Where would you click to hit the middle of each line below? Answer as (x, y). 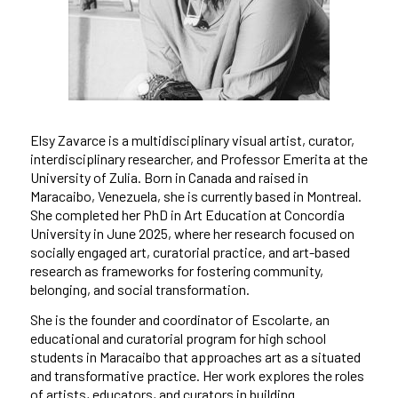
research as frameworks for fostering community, (176, 270)
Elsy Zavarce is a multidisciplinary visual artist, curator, (192, 139)
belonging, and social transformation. (139, 289)
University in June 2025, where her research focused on (192, 233)
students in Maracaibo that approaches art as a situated (195, 357)
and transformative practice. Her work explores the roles (197, 376)
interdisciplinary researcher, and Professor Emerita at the (199, 158)
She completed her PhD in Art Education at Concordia (187, 214)
